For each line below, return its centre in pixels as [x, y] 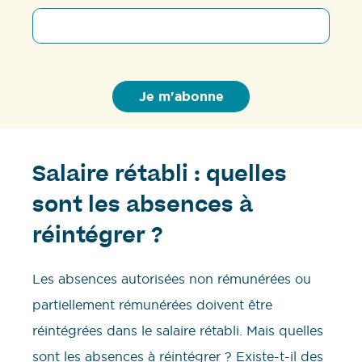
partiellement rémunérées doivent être [152, 304]
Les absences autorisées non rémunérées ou [172, 278]
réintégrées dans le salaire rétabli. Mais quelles [178, 330]
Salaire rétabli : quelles [160, 176]
